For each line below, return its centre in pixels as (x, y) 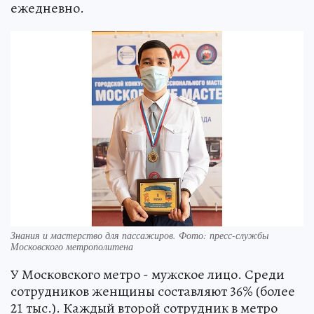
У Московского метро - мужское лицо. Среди (148, 274)
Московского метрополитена (72, 246)
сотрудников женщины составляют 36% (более (153, 291)
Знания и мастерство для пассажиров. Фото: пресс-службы (139, 235)
